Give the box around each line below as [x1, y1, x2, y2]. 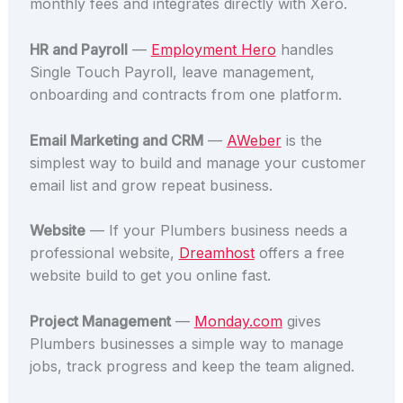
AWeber [226, 130, 282, 149]
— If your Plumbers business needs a [85, 221, 347, 240]
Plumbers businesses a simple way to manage [29, 334, 344, 353]
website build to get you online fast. [29, 266, 271, 285]
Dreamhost [178, 244, 255, 263]
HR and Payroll [29, 40, 128, 59]
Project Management [29, 311, 171, 330]
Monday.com [193, 311, 282, 330]
